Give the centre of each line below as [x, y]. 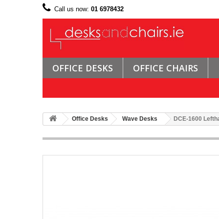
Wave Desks [140, 119]
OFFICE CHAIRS [165, 68]
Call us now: [73, 9]
